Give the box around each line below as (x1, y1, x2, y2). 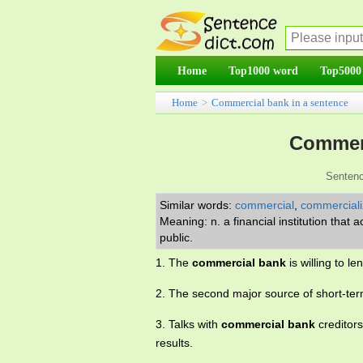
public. (160, 231, 196, 244)
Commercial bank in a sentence (211, 96, 348, 109)
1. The (156, 256, 192, 269)
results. (156, 336, 193, 349)
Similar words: (160, 199, 235, 211)
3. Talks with (156, 318, 221, 331)
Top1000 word (228, 64, 298, 77)
